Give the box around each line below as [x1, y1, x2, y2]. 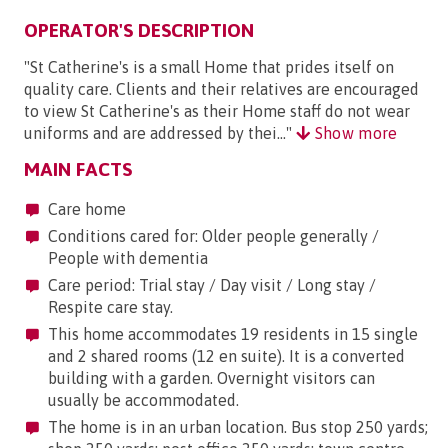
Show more [310, 124, 398, 143]
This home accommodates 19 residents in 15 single [44, 325, 418, 344]
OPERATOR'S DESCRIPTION [24, 19, 254, 42]
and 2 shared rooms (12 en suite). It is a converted [48, 347, 405, 366]
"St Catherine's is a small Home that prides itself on [24, 58, 394, 77]
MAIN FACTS [24, 158, 132, 181]
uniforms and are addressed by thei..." [24, 124, 296, 143]
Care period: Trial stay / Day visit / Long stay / [44, 276, 376, 295]
